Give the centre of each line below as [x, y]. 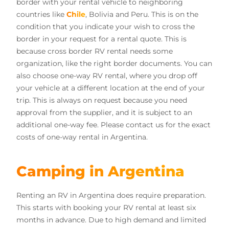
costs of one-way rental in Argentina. [82, 137]
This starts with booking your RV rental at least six [106, 208]
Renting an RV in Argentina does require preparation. [111, 196]
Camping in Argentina [100, 171]
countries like [41, 15]
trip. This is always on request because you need [102, 100]
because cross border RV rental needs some [95, 51]
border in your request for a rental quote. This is [101, 39]
